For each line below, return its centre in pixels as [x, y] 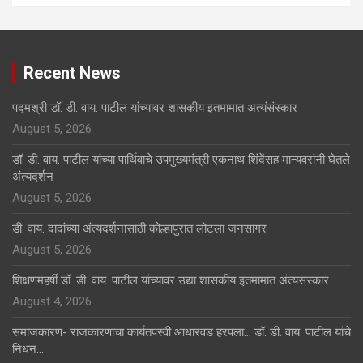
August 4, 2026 [52, 302]
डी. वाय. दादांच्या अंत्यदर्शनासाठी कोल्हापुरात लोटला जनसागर [139, 229]
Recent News [72, 73]
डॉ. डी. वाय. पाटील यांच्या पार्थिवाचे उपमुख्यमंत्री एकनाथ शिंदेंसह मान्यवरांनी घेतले [181, 160]
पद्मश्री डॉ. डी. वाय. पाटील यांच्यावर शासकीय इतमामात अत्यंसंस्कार [155, 108]
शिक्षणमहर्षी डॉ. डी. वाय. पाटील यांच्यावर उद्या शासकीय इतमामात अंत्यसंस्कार [172, 281]
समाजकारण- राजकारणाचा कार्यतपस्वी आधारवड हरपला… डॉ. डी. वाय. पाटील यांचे [181, 333]
